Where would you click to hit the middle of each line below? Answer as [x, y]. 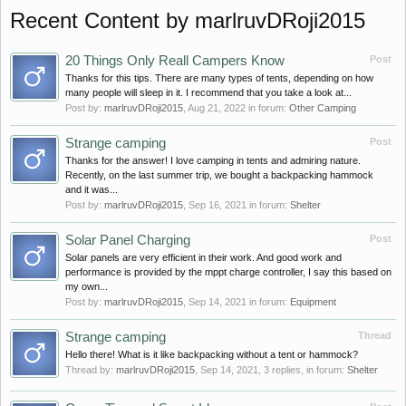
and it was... [92, 189]
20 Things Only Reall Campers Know [175, 61]
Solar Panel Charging [128, 240]
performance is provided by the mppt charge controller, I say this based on [228, 272]
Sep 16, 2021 [217, 205]
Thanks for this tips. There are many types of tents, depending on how [219, 78]
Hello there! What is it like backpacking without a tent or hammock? [212, 354]
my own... [87, 286]
